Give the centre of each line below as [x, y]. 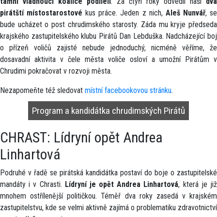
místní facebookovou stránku [128, 90]
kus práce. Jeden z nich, [124, 13]
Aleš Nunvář [185, 13]
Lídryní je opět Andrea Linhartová [122, 184]
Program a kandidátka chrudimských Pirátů [108, 111]
